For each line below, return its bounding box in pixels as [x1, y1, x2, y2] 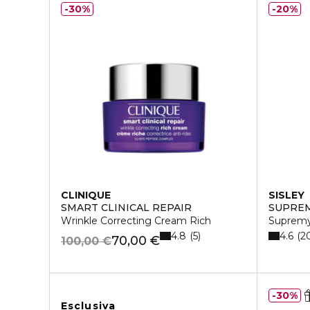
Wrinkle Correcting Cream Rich [61, 215, 211, 227]
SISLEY [268, 189, 305, 201]
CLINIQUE [61, 189, 111, 201]
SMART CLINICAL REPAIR [61, 201, 192, 214]
